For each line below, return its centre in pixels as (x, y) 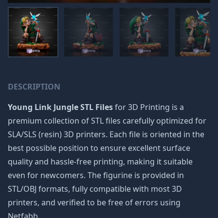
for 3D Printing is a (148, 107)
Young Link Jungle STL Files (60, 107)
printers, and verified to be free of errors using (94, 202)
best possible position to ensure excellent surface (99, 148)
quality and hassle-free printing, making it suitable (100, 162)
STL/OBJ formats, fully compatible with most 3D (95, 189)
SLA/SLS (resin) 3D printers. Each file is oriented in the (106, 134)
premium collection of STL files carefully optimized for (107, 121)
